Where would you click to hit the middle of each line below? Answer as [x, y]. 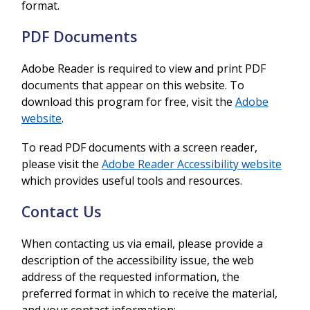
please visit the [62, 164]
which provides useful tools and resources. [132, 181]
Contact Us [61, 211]
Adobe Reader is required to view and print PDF [144, 69]
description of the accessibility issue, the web [138, 260]
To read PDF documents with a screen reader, [139, 147]
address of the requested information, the [130, 277]
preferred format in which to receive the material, [149, 293]
